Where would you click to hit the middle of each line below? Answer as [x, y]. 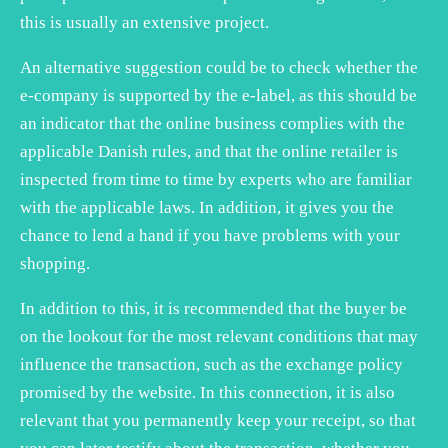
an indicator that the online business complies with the [212, 123]
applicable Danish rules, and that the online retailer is [209, 151]
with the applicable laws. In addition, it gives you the [207, 207]
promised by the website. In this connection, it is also [207, 392]
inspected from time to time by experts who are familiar [216, 179]
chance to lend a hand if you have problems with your [210, 235]
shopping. [55, 263]
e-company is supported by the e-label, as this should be [218, 95]
